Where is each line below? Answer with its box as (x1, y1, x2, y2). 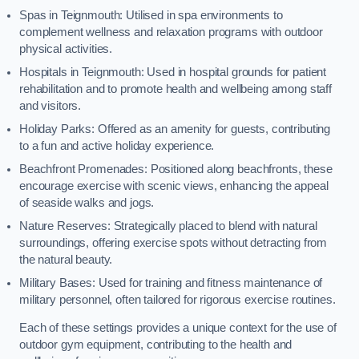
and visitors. (19, 99, 82, 112)
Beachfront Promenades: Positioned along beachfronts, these (19, 162, 333, 175)
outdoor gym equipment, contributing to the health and (19, 338, 292, 352)
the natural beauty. (19, 252, 113, 266)
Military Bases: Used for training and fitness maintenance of (19, 276, 323, 289)
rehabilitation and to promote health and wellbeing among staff (19, 82, 332, 95)
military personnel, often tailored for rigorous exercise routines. (19, 292, 336, 306)
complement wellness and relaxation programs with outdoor (19, 25, 323, 38)
